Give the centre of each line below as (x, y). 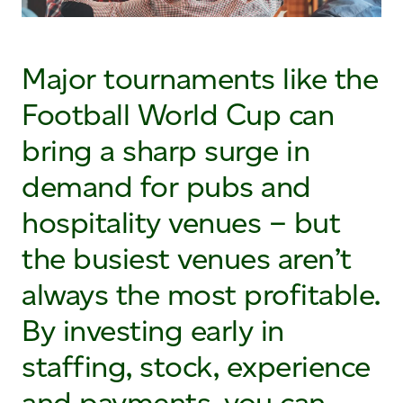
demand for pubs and (166, 187)
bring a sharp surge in (166, 151)
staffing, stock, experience (196, 367)
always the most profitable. (201, 295)
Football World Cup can (178, 115)
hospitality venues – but (181, 223)
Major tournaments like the (200, 79)
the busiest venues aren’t (187, 259)
